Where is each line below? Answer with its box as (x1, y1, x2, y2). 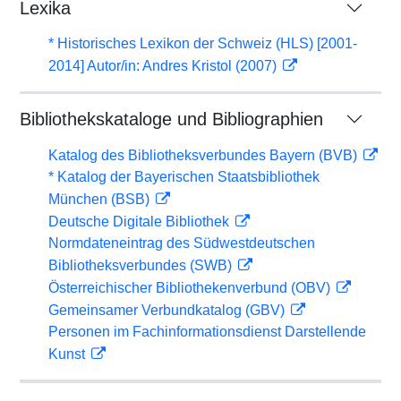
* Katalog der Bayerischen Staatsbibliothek (48, 169, 320, 184)
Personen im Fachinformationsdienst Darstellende (48, 324, 366, 339)
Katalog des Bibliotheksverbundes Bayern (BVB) (48, 148, 361, 163)
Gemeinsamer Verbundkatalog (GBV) (48, 303, 288, 318)
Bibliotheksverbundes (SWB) (48, 258, 235, 273)
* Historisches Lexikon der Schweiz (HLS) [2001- (48, 36, 357, 51)
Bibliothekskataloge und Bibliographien (20, 109, 323, 129)
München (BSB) (48, 192, 153, 207)
